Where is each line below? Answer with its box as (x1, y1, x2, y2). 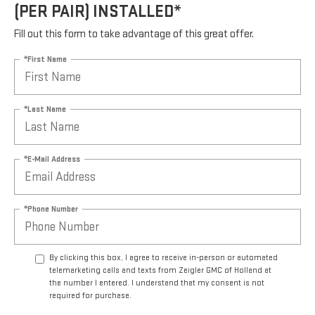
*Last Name (24, 103, 66, 115)
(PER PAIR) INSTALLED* (14, 1, 181, 22)
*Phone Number (24, 203, 78, 214)
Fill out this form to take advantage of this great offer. (14, 27, 254, 41)
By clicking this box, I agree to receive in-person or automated (49, 252, 278, 264)
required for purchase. (49, 290, 131, 302)
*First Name (24, 53, 67, 65)
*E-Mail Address (24, 153, 80, 165)
